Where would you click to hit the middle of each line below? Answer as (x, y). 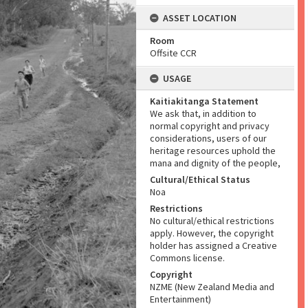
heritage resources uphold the (213, 151)
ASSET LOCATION (200, 18)
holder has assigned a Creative (213, 245)
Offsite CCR (173, 53)
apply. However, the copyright (212, 233)
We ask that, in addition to (203, 113)
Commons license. (187, 258)
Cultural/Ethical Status (200, 179)
